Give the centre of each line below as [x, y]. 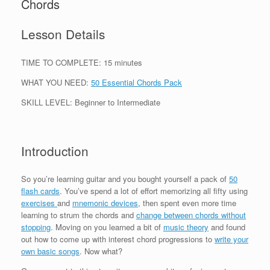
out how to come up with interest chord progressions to [118, 239]
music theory [186, 227]
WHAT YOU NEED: [56, 82]
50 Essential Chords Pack [137, 82]
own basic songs [50, 251]
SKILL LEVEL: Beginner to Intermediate [91, 102]
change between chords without [191, 215]
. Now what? [101, 251]
